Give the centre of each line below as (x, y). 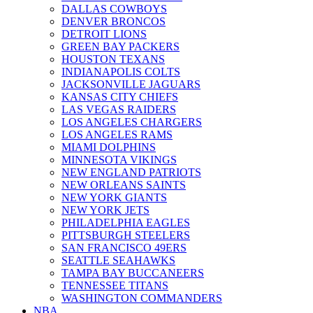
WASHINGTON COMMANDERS (142, 298)
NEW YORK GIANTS (114, 197)
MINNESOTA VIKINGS (119, 159)
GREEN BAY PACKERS (121, 46)
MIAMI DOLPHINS (109, 147)
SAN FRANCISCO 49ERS (124, 247)
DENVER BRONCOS (114, 21)
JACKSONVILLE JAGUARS (131, 84)
